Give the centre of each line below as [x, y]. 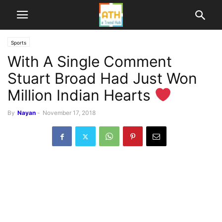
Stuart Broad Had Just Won [102, 78]
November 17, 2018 [69, 113]
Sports [19, 43]
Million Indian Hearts [81, 95]
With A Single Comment [90, 61]
